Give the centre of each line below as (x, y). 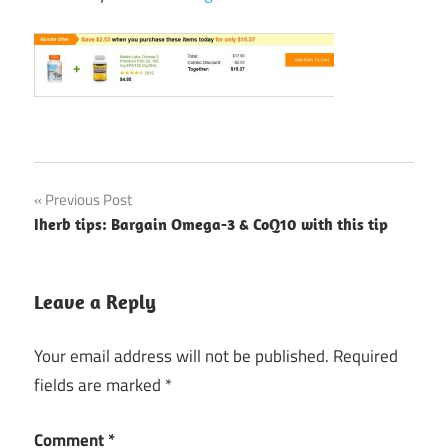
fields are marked (99, 385)
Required (365, 356)
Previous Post (88, 199)
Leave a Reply (95, 301)
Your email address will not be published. (181, 356)
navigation (96, 244)
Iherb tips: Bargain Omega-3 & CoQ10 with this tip (211, 223)
